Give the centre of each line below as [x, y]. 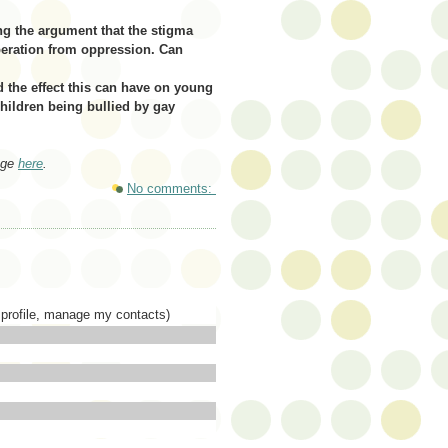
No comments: [171, 189]
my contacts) [130, 314]
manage [67, 314]
